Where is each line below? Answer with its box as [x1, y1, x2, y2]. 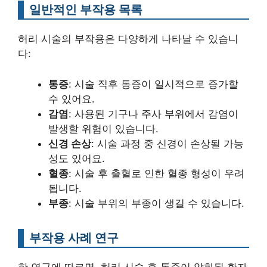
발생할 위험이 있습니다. [48, 122, 159, 135]
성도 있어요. [48, 152, 105, 164]
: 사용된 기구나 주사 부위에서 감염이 [69, 107, 238, 120]
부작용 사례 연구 [29, 229, 119, 245]
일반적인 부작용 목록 [29, 2, 142, 17]
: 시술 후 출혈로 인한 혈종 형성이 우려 [69, 167, 244, 179]
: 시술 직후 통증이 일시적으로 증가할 [69, 77, 238, 90]
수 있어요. [48, 92, 95, 105]
